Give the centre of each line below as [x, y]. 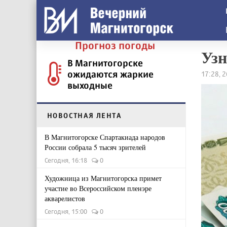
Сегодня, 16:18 [68, 160]
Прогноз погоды [115, 45]
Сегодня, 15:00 [68, 211]
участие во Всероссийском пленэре [98, 188]
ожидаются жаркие [110, 74]
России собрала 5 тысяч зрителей [95, 147]
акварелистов [65, 198]
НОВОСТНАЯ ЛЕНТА [84, 115]
